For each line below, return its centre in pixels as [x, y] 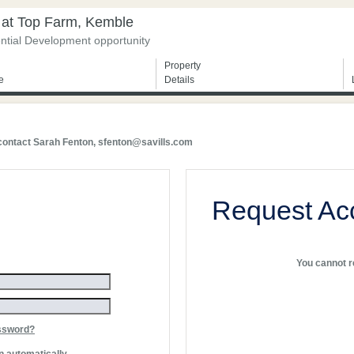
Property [183, 66]
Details [179, 80]
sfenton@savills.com [145, 142]
